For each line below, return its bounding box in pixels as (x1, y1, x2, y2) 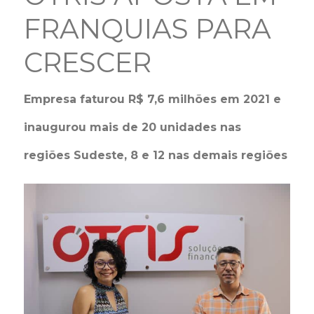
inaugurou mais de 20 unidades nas (24, 121, 242, 134)
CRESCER (24, 46, 152, 79)
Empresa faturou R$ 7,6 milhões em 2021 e (24, 93, 282, 106)
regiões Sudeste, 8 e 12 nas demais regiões (24, 149, 288, 162)
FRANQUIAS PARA (24, 12, 272, 46)
